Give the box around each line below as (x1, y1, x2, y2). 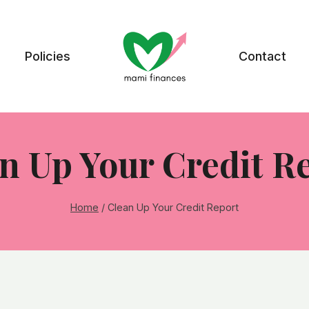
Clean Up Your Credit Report (108, 201, 239, 213)
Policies (25, 48, 70, 63)
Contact (239, 48, 286, 63)
